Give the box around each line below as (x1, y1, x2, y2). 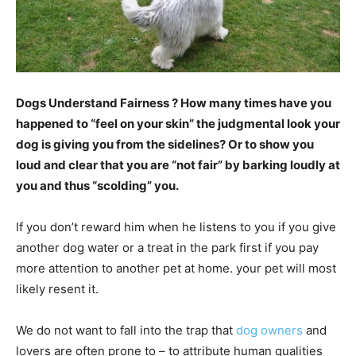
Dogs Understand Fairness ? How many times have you (16, 95, 331, 111)
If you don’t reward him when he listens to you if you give (16, 219, 336, 235)
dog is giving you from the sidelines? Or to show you (16, 137, 314, 153)
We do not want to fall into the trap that (16, 323, 236, 339)
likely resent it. (16, 281, 99, 297)
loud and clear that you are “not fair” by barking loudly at (16, 157, 340, 173)
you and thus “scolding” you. (16, 178, 179, 194)
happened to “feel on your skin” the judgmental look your (16, 116, 340, 132)
